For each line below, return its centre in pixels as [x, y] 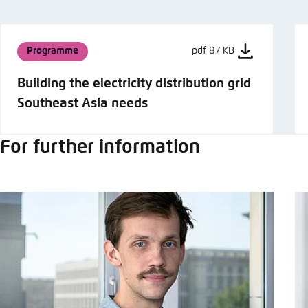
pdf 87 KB [213, 51]
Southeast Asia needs [82, 103]
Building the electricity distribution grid [134, 83]
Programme [53, 51]
